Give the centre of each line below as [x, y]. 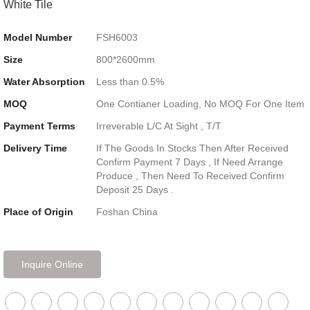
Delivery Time [35, 148]
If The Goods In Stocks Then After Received [192, 148]
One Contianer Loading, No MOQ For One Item [200, 103]
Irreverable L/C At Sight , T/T [158, 126]
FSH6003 [117, 37]
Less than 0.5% [130, 81]
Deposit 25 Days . [135, 189]
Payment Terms [39, 126]
